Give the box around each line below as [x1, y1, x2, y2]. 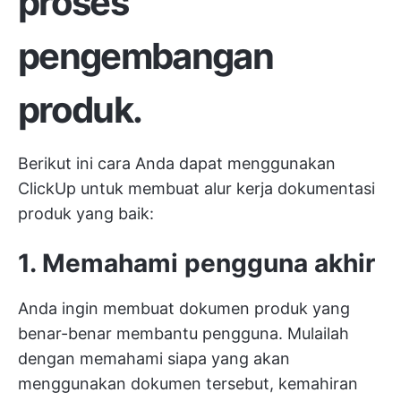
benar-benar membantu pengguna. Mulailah [18, 324, 349, 344]
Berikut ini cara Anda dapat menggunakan [18, 154, 336, 174]
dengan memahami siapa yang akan [18, 349, 290, 369]
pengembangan [18, 34, 273, 79]
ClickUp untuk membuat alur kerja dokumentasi [18, 179, 375, 199]
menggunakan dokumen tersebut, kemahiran [18, 374, 358, 394]
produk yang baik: [18, 204, 154, 224]
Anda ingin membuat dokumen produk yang [18, 299, 350, 319]
